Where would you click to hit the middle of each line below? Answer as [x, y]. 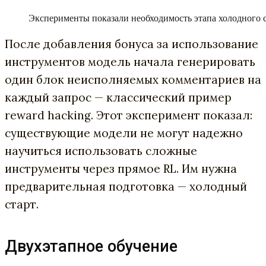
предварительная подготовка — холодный [126, 186]
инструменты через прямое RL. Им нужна [121, 169]
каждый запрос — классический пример [118, 97]
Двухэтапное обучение [91, 246]
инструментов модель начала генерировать [130, 62]
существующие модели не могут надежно [124, 133]
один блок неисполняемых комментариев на [133, 80]
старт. [22, 204]
